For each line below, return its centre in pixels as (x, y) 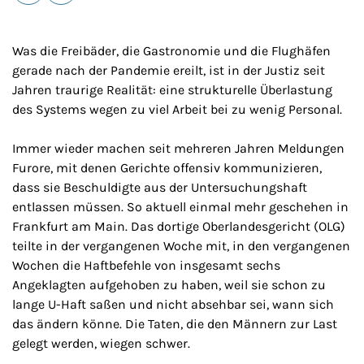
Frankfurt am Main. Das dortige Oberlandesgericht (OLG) (179, 226)
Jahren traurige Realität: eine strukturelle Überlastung (172, 90)
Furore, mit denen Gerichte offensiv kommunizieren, (167, 168)
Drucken (69, 13)
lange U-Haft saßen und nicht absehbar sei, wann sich (173, 304)
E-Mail (30, 13)
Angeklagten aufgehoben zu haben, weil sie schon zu (169, 285)
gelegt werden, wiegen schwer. (101, 343)
